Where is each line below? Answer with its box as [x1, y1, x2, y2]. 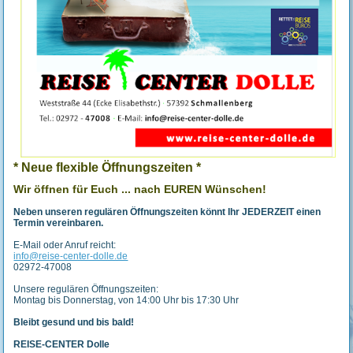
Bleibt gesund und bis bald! [13, 317, 135, 329]
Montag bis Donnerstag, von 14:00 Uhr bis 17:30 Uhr [13, 295, 240, 307]
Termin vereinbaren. [13, 217, 104, 229]
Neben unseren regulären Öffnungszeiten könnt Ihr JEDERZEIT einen [13, 206, 321, 218]
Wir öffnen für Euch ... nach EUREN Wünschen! [13, 183, 267, 196]
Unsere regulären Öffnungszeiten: [13, 284, 159, 295]
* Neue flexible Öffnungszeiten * [13, 161, 202, 175]
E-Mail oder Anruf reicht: [13, 240, 117, 251]
